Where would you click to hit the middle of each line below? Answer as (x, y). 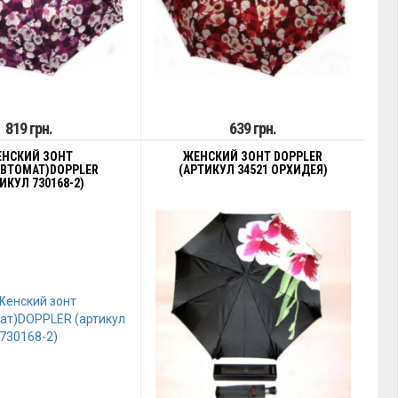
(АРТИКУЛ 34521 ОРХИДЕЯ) (253, 170)
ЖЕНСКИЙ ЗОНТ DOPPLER (253, 156)
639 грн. (253, 128)
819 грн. (28, 128)
